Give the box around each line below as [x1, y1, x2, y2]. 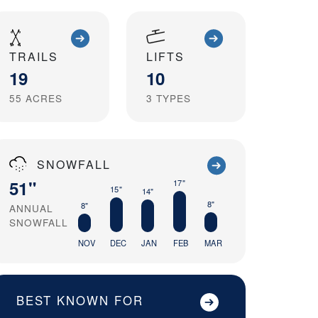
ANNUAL [9, 201, 53, 216]
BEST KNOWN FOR [16, 292, 143, 309]
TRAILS [9, 48, 58, 65]
